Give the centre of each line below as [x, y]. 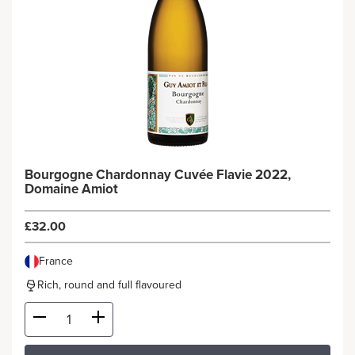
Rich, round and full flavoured [109, 285]
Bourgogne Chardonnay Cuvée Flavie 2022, [158, 175]
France [56, 261]
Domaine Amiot [71, 189]
